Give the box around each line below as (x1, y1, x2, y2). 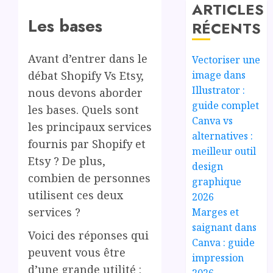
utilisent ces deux (28, 188, 123, 203)
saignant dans (192, 220, 257, 234)
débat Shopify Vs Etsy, (28, 68, 144, 83)
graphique (192, 174, 242, 188)
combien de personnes (28, 171, 151, 186)
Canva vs (192, 113, 233, 127)
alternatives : (192, 129, 253, 143)
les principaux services (28, 119, 152, 135)
